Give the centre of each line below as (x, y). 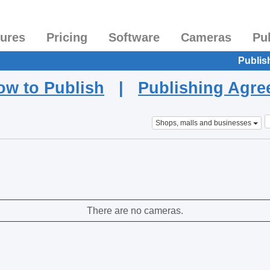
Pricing (67, 37)
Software (134, 37)
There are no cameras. (135, 211)
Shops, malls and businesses (203, 123)
